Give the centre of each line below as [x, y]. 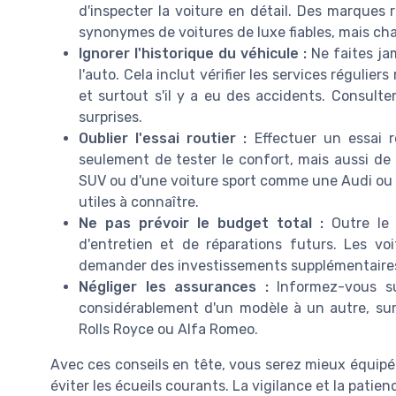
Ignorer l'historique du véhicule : [193, 53]
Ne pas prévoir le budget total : [201, 223]
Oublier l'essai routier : [163, 138]
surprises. [110, 117]
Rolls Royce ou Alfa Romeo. [168, 329]
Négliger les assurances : [174, 286]
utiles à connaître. [139, 202]
